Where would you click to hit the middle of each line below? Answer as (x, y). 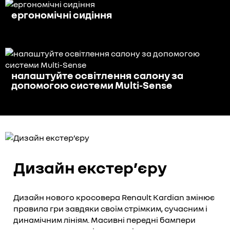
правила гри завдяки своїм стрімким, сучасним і (110, 208)
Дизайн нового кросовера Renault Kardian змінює (114, 197)
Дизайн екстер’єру (90, 167)
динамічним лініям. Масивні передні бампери (104, 219)
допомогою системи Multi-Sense (92, 84)
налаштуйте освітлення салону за (97, 75)
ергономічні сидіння (62, 14)
